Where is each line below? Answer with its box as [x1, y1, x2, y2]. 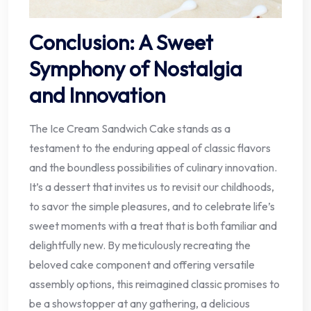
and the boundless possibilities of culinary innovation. [29, 160, 277, 175]
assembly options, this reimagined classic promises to [29, 277, 280, 292]
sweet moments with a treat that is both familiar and [29, 219, 277, 233]
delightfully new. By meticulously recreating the [29, 238, 251, 253]
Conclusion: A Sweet [29, 29, 213, 56]
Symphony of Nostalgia [29, 56, 242, 83]
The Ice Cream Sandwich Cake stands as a [29, 121, 230, 136]
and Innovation [29, 82, 165, 109]
